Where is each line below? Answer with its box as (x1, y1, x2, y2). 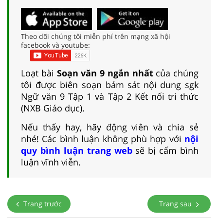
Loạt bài (21, 67, 57, 79)
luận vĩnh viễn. (21, 156, 81, 168)
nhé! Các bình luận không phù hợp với (21, 132, 184, 145)
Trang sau (159, 199, 194, 208)
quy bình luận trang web (21, 144, 132, 156)
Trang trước (21, 199, 62, 208)
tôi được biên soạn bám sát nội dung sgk (21, 78, 199, 91)
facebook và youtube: (21, 40, 90, 50)
